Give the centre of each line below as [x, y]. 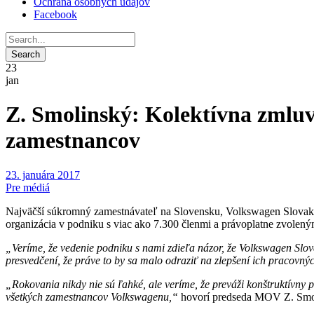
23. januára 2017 [43, 175]
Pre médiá [28, 187]
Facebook [55, 14]
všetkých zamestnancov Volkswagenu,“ [93, 296]
